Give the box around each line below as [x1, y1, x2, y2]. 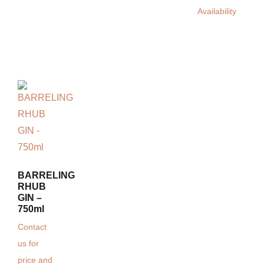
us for [18, 239, 39, 249]
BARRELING [18, 170, 75, 181]
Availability [197, 7, 236, 16]
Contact [18, 223, 47, 232]
